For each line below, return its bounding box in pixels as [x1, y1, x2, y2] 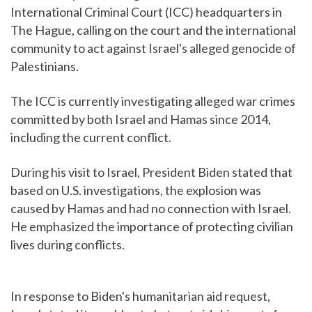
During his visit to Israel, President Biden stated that [10, 164, 292, 180]
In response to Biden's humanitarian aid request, [10, 288, 270, 304]
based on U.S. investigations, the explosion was [10, 182, 261, 198]
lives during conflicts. [10, 237, 125, 253]
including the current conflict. [10, 130, 171, 146]
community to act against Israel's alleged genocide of [10, 40, 296, 56]
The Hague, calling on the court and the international [10, 22, 296, 38]
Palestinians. [10, 58, 79, 75]
